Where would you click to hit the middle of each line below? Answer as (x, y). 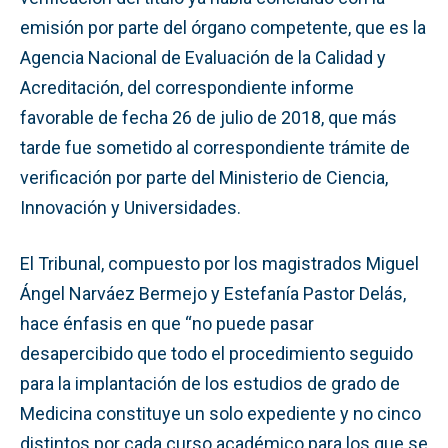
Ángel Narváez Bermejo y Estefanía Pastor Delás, (213, 293)
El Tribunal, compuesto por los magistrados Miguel (219, 263)
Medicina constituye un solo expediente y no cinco (220, 413)
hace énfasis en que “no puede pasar (167, 323)
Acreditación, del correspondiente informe (187, 87)
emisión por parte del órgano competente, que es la (223, 27)
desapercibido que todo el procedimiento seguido (216, 353)
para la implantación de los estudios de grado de (210, 383)
